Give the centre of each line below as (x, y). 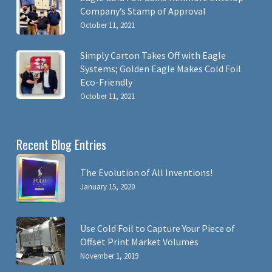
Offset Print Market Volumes (139, 242)
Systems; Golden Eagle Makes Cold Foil (160, 69)
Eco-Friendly (106, 82)
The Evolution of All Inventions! (146, 172)
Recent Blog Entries (61, 144)
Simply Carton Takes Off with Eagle (153, 55)
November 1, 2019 (109, 256)
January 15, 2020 (107, 187)
